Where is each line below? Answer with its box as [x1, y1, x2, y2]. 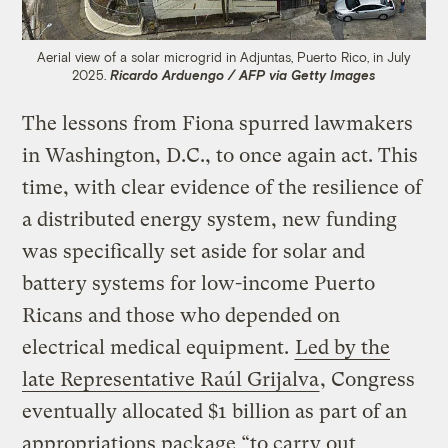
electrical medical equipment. [22, 335, 295, 359]
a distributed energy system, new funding [22, 207, 398, 231]
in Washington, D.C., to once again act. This [22, 143, 419, 167]
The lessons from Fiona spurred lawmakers [22, 111, 414, 135]
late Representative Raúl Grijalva [22, 367, 320, 391]
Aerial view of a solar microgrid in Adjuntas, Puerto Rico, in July [37, 48, 411, 65]
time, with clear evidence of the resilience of [22, 175, 423, 199]
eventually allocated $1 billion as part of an [22, 399, 408, 423]
